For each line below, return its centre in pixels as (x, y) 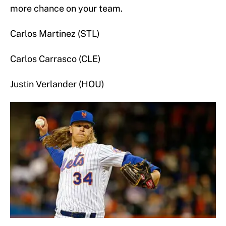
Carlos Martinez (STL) (55, 33)
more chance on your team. (66, 8)
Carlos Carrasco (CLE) (55, 59)
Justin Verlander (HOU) (57, 84)
